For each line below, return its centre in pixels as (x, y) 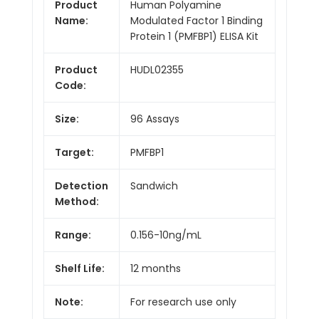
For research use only (183, 302)
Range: (73, 235)
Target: (74, 152)
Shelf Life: (80, 268)
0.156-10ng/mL (166, 235)
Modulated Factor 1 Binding (197, 20)
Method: (77, 201)
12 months (156, 268)
